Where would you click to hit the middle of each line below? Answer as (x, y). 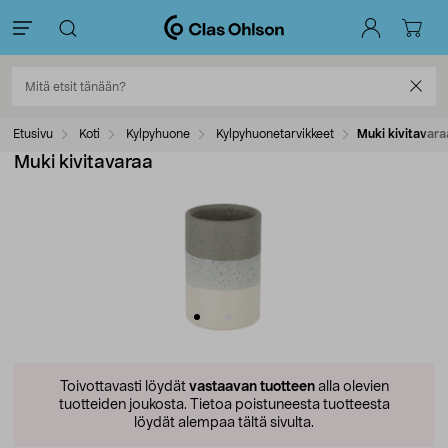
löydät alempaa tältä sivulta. (224, 423)
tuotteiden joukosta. (122, 405)
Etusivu (33, 134)
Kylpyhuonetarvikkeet (275, 134)
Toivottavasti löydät (124, 387)
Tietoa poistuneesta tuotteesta (288, 405)
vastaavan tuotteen (251, 387)
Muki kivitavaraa (83, 163)
